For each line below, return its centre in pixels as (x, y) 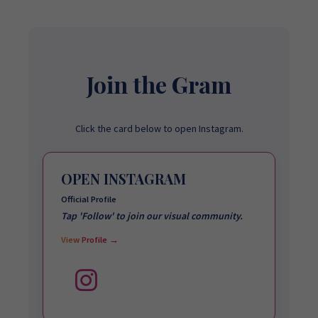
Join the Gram (159, 84)
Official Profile (89, 199)
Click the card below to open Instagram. (159, 128)
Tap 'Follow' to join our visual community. (152, 216)
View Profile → (90, 240)
